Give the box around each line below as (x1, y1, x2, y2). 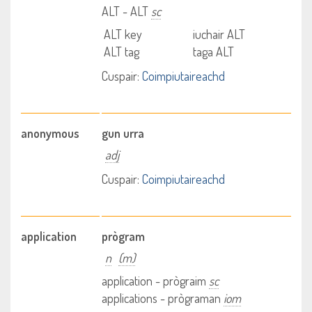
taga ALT (192, 44, 234, 59)
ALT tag (104, 44, 140, 59)
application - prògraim (102, 273, 210, 288)
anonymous (21, 125, 79, 141)
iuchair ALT (192, 26, 245, 42)
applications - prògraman (102, 290, 224, 306)
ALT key (104, 26, 143, 42)
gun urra (102, 125, 145, 141)
